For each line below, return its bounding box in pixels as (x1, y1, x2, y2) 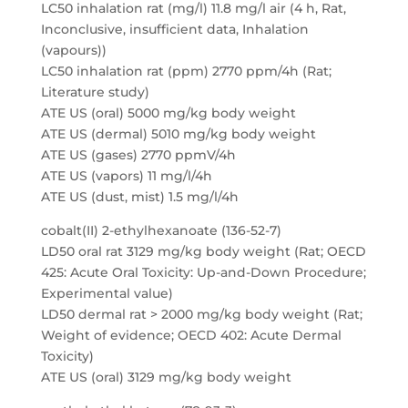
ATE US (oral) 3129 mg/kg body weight (40, 369, 291, 385)
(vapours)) (40, 42, 107, 58)
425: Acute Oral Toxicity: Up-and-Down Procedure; (40, 264, 366, 280)
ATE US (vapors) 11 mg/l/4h (40, 168, 212, 184)
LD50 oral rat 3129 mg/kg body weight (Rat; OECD (40, 243, 366, 260)
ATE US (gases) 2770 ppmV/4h (40, 147, 236, 163)
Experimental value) (40, 285, 173, 301)
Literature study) (40, 84, 149, 100)
